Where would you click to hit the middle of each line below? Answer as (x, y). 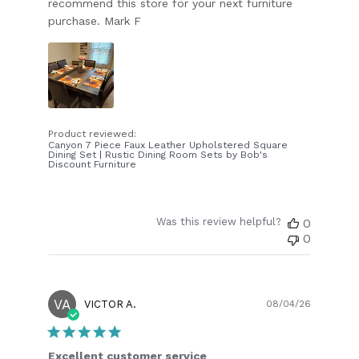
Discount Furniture (93, 164)
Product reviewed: (94, 133)
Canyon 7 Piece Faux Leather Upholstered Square (168, 145)
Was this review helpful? (218, 221)
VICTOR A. (111, 304)
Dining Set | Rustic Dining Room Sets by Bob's (158, 154)
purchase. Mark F (95, 20)
